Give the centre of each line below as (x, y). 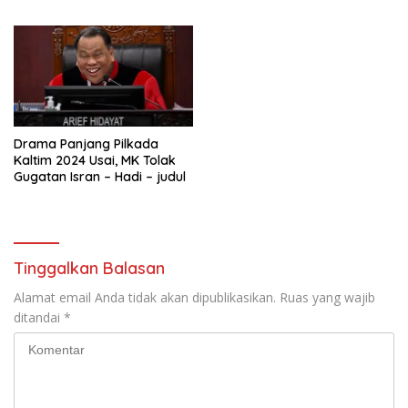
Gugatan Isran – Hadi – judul (100, 176)
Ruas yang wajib (327, 297)
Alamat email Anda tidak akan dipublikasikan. (145, 297)
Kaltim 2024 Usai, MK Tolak (95, 160)
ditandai (39, 317)
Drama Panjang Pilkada (86, 143)
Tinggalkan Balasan (89, 268)
